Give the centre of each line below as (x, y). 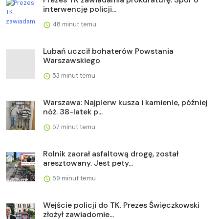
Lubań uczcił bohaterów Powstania (108, 51)
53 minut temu (73, 75)
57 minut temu (73, 127)
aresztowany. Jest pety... (88, 163)
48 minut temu (74, 24)
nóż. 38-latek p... (73, 111)
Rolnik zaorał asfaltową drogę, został (111, 153)
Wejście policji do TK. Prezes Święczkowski (121, 205)
